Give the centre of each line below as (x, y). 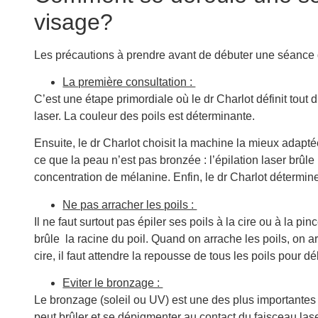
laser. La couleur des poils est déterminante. (145, 116)
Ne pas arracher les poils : (130, 204)
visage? (74, 22)
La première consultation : (129, 82)
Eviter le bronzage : (113, 283)
